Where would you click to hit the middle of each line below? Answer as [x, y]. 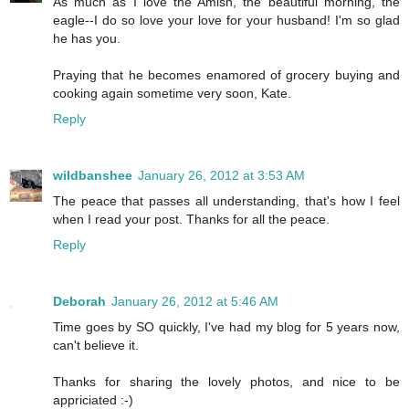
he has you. [87, 39]
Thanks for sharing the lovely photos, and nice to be [226, 382]
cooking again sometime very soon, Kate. [172, 94]
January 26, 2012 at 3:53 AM [221, 176]
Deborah [79, 302]
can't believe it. [96, 346]
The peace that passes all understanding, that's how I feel [226, 201]
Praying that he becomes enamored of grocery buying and [226, 75]
